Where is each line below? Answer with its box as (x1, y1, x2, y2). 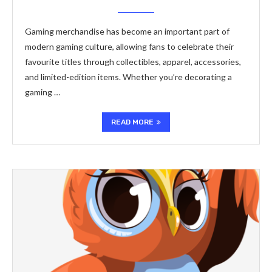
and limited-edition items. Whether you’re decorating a (25, 72, 232, 82)
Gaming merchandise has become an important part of (25, 26, 229, 36)
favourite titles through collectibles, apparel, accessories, (25, 56, 241, 67)
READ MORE (111, 118, 154, 126)
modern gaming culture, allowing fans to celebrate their (25, 41, 234, 52)
